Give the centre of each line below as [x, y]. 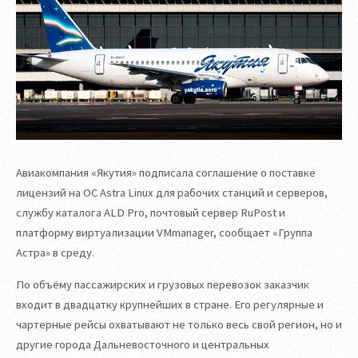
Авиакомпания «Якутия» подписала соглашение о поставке [166, 173]
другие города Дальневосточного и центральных [143, 344]
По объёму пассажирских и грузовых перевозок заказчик [163, 284]
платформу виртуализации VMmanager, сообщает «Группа [164, 233]
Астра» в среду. [55, 253]
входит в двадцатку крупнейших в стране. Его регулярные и [170, 304]
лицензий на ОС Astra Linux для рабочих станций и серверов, [172, 193]
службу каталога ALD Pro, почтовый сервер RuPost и [151, 213]
